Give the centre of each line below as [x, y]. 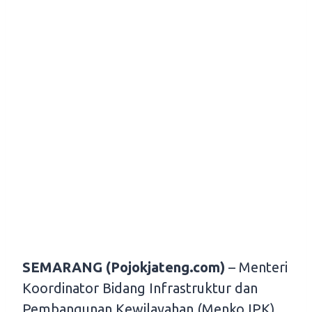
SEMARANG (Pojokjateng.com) [124, 267]
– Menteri [256, 267]
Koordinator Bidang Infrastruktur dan [140, 288]
